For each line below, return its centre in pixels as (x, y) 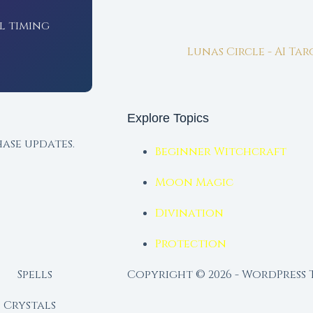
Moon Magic (194, 182)
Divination (189, 213)
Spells (35, 275)
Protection (190, 244)
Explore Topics (168, 118)
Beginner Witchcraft (220, 152)
